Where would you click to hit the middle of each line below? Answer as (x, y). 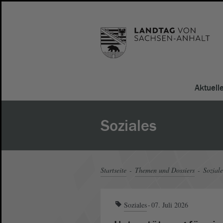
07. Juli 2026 (170, 205)
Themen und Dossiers (165, 170)
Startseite (113, 170)
